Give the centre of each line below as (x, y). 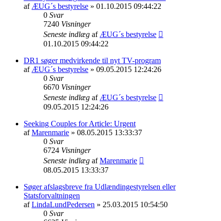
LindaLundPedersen (63, 204)
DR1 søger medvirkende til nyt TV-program (92, 60)
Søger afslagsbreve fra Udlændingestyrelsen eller (100, 186)
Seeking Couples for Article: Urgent (80, 123)
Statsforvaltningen (52, 195)
